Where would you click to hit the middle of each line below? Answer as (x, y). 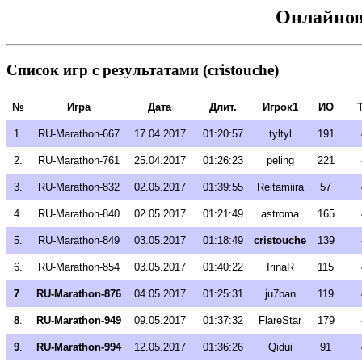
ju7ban (280, 294)
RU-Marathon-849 (78, 241)
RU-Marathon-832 (78, 187)
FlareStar (280, 321)
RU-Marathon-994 (78, 347)
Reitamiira (280, 187)
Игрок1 (280, 107)
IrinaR (280, 267)
